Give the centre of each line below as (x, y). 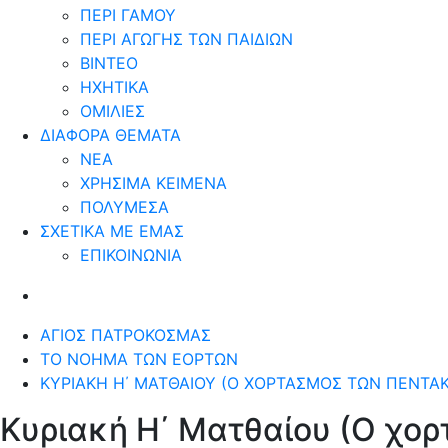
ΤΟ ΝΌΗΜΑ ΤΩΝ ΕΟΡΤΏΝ (139, 358)
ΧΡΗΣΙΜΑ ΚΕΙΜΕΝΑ (153, 182)
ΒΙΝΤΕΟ (109, 62)
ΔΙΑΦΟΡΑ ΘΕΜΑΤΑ (110, 134)
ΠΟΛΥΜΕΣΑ (124, 206)
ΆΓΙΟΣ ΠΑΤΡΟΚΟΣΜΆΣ (125, 334)
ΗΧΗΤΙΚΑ (114, 86)
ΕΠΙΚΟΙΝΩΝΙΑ (131, 254)
